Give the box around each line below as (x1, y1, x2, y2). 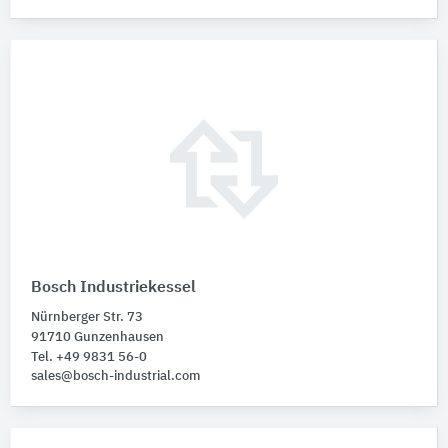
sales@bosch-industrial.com (31, 369, 200, 383)
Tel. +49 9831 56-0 (31, 350, 147, 364)
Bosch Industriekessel (31, 279, 196, 296)
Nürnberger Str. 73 (31, 310, 143, 324)
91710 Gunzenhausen (31, 330, 164, 344)
